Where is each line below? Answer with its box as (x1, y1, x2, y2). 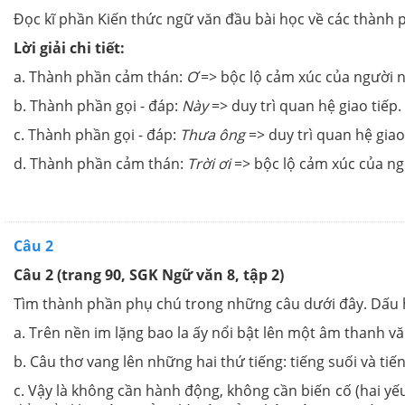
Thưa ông (180, 125, 245, 146)
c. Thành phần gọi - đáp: (14, 125, 180, 146)
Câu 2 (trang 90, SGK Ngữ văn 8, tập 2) (14, 265, 284, 286)
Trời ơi (187, 154, 231, 174)
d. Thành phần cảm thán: (14, 154, 187, 174)
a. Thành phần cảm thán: (14, 67, 186, 88)
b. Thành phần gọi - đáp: (14, 96, 182, 117)
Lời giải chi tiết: (14, 38, 125, 59)
